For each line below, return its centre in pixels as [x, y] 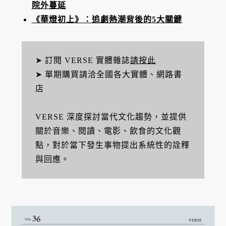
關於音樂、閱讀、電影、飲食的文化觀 [108, 131]
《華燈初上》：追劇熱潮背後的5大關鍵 [107, 20]
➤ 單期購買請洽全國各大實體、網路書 [109, 74]
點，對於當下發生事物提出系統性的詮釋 [113, 145]
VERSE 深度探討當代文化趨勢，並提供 [111, 117]
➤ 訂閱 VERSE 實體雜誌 [83, 60]
